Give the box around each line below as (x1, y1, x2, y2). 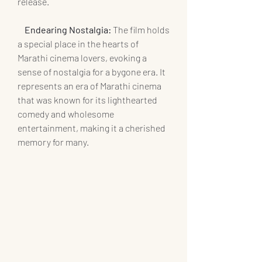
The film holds (111, 24, 171, 36)
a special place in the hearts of (18, 38, 140, 50)
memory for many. (18, 136, 89, 148)
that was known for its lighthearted (18, 94, 159, 106)
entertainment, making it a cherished (18, 122, 167, 134)
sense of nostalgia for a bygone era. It (18, 66, 167, 78)
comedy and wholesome (18, 108, 116, 120)
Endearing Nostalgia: (25, 24, 111, 36)
